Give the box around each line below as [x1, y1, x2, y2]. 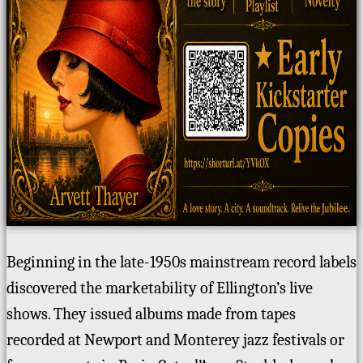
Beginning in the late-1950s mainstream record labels [6, 253, 357, 272]
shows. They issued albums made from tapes [6, 305, 296, 324]
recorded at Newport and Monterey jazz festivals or [6, 331, 344, 350]
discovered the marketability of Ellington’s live [6, 279, 313, 298]
